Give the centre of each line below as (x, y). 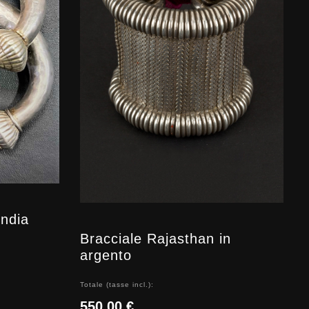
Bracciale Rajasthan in (156, 238)
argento (106, 255)
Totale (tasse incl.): (117, 284)
